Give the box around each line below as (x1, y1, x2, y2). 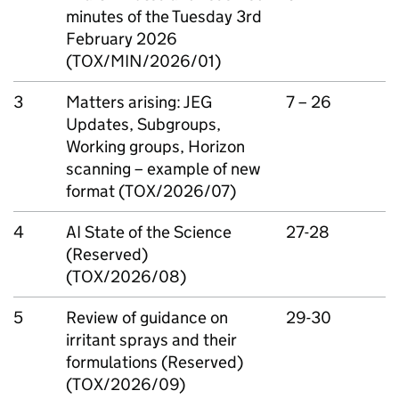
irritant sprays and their (66, 329, 237, 350)
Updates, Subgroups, (66, 113, 221, 134)
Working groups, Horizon (66, 135, 245, 157)
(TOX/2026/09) (66, 373, 185, 395)
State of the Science (81, 221, 232, 242)
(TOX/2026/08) (66, 265, 186, 287)
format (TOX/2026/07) (66, 180, 236, 201)
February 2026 (66, 28, 177, 49)
